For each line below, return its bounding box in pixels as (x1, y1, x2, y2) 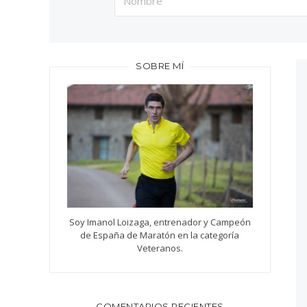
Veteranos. (136, 242, 183, 255)
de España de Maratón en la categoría (80, 229, 240, 242)
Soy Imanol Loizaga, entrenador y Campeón (69, 216, 251, 229)
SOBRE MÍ (136, 60, 184, 71)
